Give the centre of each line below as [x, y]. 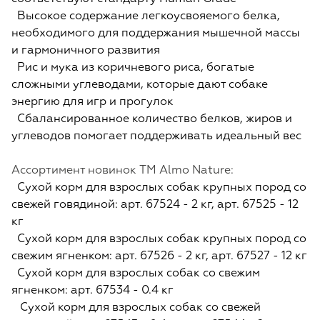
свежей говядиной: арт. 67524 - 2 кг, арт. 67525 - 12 [155, 205]
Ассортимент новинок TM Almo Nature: [122, 171]
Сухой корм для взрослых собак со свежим [136, 274]
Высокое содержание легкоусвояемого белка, [146, 17]
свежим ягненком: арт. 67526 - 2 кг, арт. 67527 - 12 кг [159, 257]
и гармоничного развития [86, 51]
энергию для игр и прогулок [92, 102]
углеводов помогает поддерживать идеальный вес [156, 137]
